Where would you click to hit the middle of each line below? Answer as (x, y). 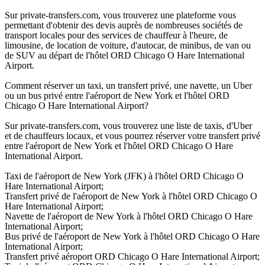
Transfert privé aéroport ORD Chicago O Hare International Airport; (132, 257)
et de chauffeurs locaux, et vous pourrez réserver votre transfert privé (132, 136)
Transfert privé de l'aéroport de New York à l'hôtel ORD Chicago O (131, 196)
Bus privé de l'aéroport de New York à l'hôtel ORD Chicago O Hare (132, 237)
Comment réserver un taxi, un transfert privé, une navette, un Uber (128, 86)
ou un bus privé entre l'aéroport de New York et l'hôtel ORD (117, 96)
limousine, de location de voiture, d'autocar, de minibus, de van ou (128, 46)
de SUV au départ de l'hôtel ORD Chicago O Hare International (125, 56)
